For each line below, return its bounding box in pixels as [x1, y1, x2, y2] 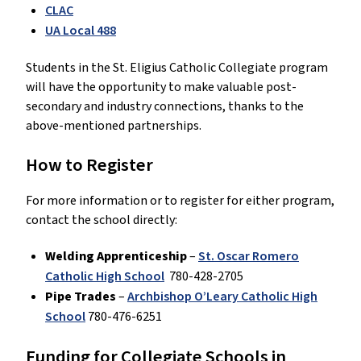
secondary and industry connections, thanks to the [26, 98, 304, 116]
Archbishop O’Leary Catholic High [127, 288, 317, 306]
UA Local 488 [45, 22, 116, 40]
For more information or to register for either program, [26, 192, 334, 210]
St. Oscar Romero [198, 247, 299, 266]
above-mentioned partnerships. [26, 117, 201, 135]
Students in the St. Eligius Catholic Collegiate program [26, 59, 328, 77]
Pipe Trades [45, 288, 116, 306]
